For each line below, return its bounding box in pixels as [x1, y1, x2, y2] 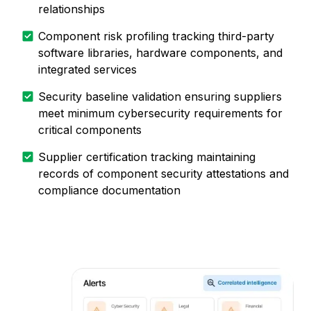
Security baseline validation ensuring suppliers [38, 90, 282, 104]
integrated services [38, 62, 137, 77]
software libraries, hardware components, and [38, 46, 283, 60]
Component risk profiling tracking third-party [38, 29, 274, 44]
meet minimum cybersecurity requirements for [38, 106, 283, 121]
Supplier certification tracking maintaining [38, 150, 255, 165]
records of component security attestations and [38, 167, 289, 181]
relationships [38, 2, 105, 17]
